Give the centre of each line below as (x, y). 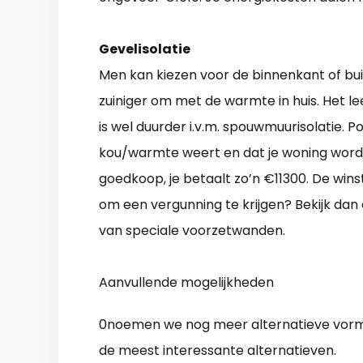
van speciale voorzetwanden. (192, 231)
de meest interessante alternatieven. (218, 351)
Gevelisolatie (145, 49)
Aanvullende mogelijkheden (186, 283)
